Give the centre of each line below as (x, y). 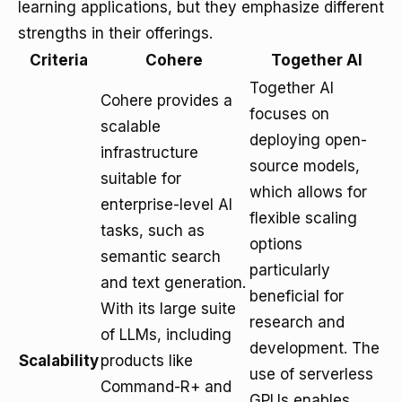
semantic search (161, 257)
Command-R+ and (166, 387)
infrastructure (149, 153)
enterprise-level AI (166, 205)
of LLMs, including (166, 335)
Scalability (59, 361)
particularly (290, 270)
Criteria (59, 60)
